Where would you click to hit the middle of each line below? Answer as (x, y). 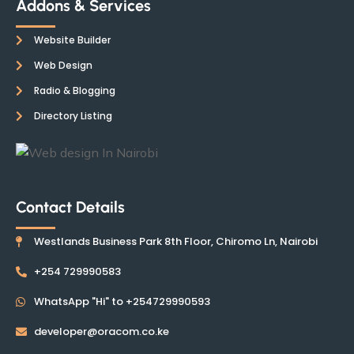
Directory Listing (73, 116)
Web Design (63, 65)
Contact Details (70, 207)
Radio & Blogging (74, 90)
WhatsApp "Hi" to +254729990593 (122, 301)
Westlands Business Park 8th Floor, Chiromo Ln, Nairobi (175, 241)
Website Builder (72, 40)
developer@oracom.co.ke (101, 331)
